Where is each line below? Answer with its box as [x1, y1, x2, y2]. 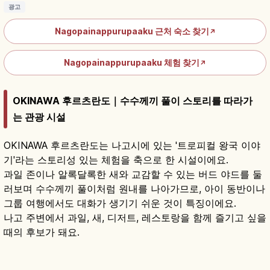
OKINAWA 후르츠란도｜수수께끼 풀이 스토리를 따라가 [13, 95, 253, 107]
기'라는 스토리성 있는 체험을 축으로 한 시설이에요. [4, 154, 228, 166]
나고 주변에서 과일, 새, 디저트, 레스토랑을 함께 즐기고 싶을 [4, 212, 266, 224]
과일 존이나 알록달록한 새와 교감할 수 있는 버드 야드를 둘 [4, 168, 262, 181]
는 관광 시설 [13, 111, 66, 124]
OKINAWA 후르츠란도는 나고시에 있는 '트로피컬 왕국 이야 [4, 139, 260, 152]
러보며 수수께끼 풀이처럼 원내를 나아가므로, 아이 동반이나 [4, 183, 265, 195]
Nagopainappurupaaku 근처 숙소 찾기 [54, 26, 209, 37]
